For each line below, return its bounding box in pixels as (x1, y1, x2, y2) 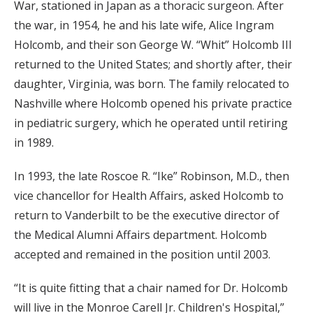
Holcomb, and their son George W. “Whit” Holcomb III (14, 37, 292, 52)
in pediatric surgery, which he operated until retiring (14, 115, 288, 131)
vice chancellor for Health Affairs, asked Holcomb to (14, 188, 284, 203)
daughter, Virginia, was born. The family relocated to (14, 76, 289, 92)
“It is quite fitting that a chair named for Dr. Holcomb (14, 280, 288, 296)
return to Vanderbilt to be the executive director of (14, 208, 279, 223)
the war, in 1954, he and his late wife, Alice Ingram (14, 17, 274, 33)
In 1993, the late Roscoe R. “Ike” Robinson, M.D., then (14, 168, 289, 184)
